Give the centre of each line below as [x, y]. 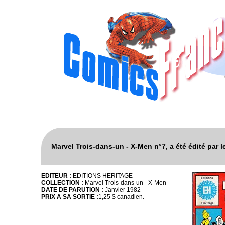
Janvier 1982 [122, 190]
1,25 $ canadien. [121, 197]
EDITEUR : [57, 176]
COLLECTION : [63, 183]
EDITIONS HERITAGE [103, 176]
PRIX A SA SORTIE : [70, 197]
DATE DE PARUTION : [72, 190]
